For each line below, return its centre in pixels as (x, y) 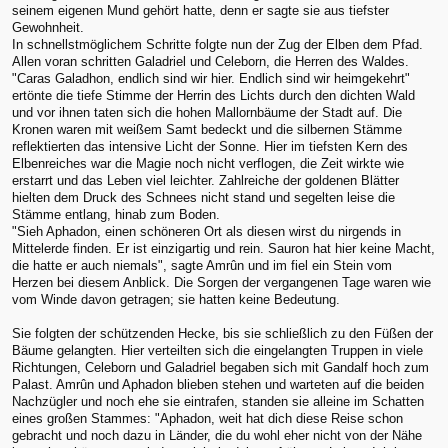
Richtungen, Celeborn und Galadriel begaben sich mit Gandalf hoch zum (220, 367)
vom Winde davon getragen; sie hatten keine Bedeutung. (176, 299)
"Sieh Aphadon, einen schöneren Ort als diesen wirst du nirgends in (206, 231)
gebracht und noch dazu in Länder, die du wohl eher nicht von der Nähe (217, 435)
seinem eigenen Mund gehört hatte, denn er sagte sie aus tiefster (200, 10)
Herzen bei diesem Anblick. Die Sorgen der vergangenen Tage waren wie (221, 282)
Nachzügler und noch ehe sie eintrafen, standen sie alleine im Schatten (218, 401)
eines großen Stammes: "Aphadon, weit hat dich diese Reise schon (207, 418)
